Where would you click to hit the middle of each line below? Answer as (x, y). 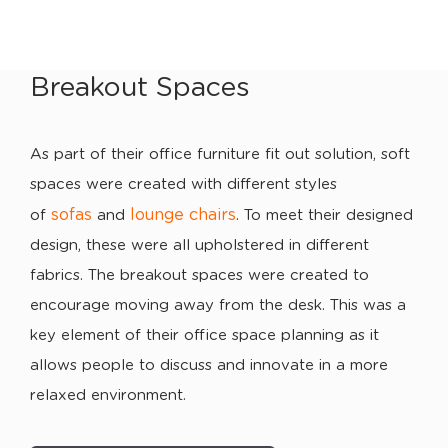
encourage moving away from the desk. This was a (218, 305)
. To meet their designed (324, 215)
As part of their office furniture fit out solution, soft (220, 154)
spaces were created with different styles (183, 184)
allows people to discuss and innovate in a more (209, 365)
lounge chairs (183, 215)
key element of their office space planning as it (204, 335)
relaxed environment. (108, 395)
